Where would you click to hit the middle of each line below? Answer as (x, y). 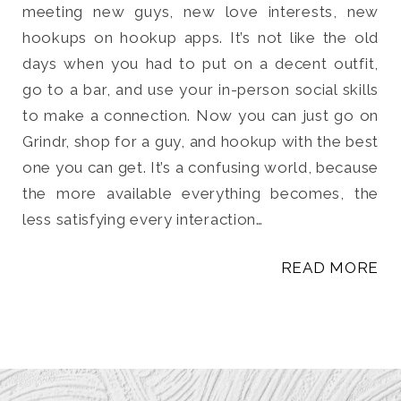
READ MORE (329, 268)
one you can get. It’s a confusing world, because (200, 167)
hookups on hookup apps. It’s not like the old (200, 37)
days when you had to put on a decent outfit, (200, 63)
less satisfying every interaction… (143, 219)
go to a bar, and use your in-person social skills (200, 89)
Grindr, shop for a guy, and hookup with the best (200, 141)
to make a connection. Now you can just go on (200, 115)
